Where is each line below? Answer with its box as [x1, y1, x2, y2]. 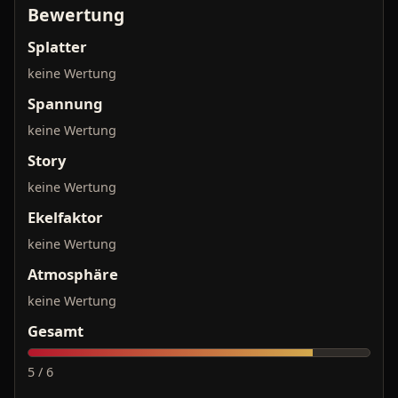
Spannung [28, 92, 103, 114]
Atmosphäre [28, 263, 118, 284]
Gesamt [28, 320, 84, 341]
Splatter [28, 36, 87, 57]
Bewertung [28, 2, 124, 27]
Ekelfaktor [28, 206, 103, 227]
